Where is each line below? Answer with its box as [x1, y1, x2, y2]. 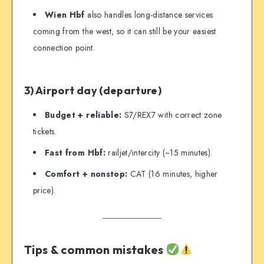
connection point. [33, 42, 95, 54]
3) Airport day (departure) [24, 83, 162, 97]
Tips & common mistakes [24, 242, 167, 257]
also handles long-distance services [84, 9, 213, 21]
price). [33, 184, 56, 197]
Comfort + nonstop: [45, 168, 128, 180]
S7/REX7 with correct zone [121, 109, 222, 121]
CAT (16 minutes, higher [127, 168, 218, 180]
